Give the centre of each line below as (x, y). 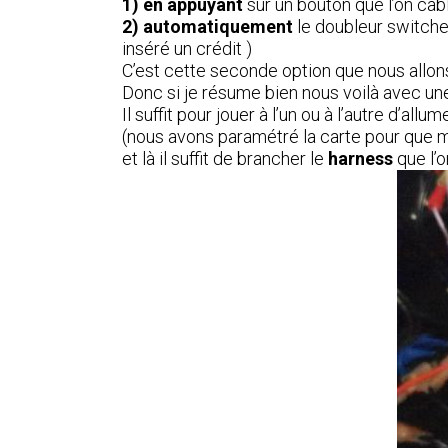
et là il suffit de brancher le (225, 158)
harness (360, 158)
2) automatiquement (209, 26)
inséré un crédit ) (187, 48)
